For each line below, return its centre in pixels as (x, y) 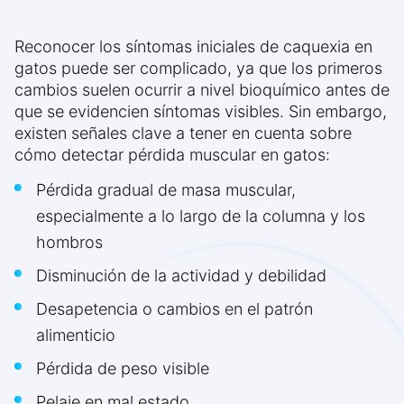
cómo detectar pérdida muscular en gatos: (172, 155)
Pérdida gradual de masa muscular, (166, 190)
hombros (69, 243)
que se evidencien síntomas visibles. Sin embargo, (201, 112)
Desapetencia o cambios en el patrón (174, 309)
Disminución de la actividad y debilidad (181, 276)
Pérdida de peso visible (123, 369)
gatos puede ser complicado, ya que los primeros (198, 69)
